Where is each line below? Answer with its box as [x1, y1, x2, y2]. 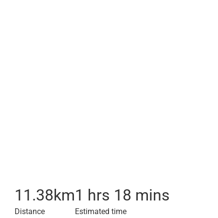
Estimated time [75, 207, 127, 216]
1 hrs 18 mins [75, 186, 170, 204]
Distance [15, 207, 45, 216]
